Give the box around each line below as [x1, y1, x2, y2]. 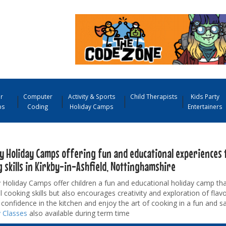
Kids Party [190, 92, 219, 100]
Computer [23, 92, 53, 100]
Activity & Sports [68, 92, 116, 100]
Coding [27, 102, 49, 110]
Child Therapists [130, 92, 178, 100]
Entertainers [188, 102, 223, 110]
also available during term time [27, 208, 130, 218]
